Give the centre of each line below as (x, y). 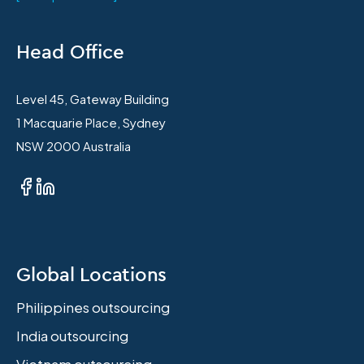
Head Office (70, 52)
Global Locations (92, 274)
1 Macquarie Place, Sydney (91, 123)
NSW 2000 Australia (74, 146)
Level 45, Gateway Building (93, 99)
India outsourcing (72, 336)
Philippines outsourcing (93, 308)
